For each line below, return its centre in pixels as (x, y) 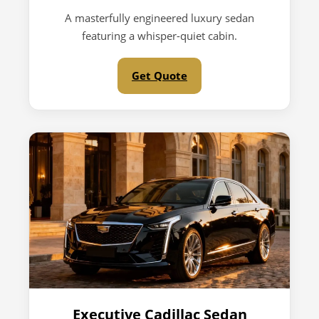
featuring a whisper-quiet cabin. (159, 36)
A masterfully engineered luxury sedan (159, 18)
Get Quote (159, 75)
